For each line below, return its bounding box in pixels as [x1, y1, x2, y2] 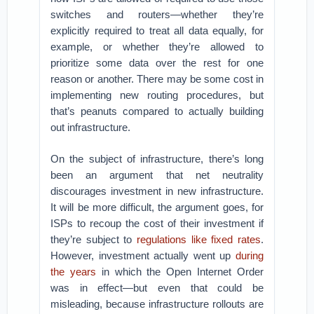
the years [50, 266, 96, 278]
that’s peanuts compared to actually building [50, 105, 264, 117]
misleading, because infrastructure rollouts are [50, 298, 264, 310]
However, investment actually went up [50, 250, 235, 261]
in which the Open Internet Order [95, 266, 264, 278]
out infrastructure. [50, 121, 131, 133]
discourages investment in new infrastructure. [50, 185, 264, 197]
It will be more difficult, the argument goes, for [50, 201, 264, 213]
